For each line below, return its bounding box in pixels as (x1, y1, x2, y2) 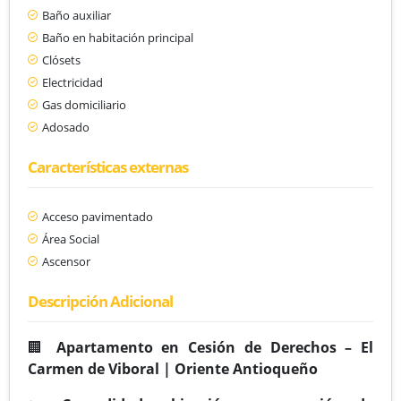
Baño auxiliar (42, 6, 111, 23)
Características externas (28, 156, 188, 177)
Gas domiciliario (42, 96, 126, 113)
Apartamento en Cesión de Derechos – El (55, 337, 373, 357)
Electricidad (42, 73, 103, 90)
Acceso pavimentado (42, 208, 153, 225)
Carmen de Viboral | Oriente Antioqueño (28, 358, 318, 379)
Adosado (42, 118, 90, 135)
